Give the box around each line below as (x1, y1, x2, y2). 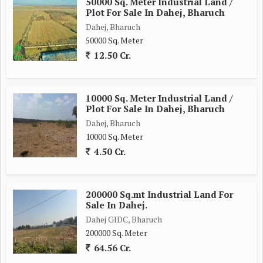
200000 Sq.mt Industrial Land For (86, 188, 233, 200)
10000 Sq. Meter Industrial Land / (86, 92, 232, 104)
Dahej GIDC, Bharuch (86, 213, 162, 225)
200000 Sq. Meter (86, 227, 147, 238)
